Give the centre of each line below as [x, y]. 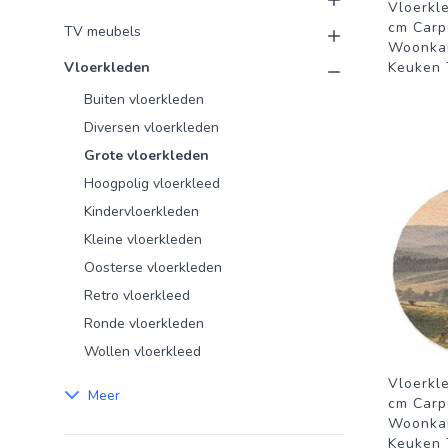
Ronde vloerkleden [144, 323]
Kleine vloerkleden [143, 239]
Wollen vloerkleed [142, 351]
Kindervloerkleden [141, 211]
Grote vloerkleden [146, 155]
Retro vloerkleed [137, 295]
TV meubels [102, 31]
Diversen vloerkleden [151, 127]
